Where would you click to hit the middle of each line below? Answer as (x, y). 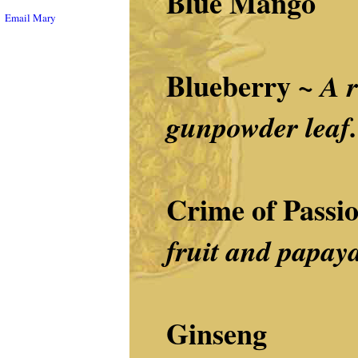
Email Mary (30, 18)
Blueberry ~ (243, 86)
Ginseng (217, 333)
